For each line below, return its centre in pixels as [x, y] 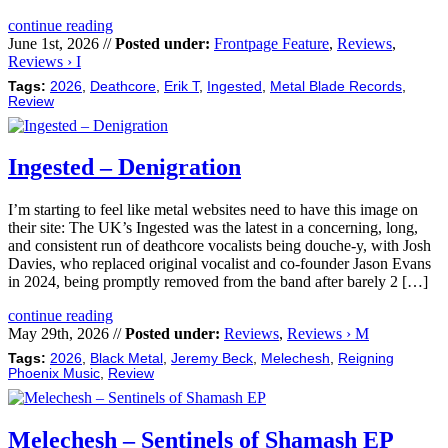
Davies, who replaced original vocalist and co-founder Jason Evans [219, 264]
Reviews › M [328, 334]
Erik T [181, 86]
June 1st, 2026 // [61, 43]
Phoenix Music [54, 374]
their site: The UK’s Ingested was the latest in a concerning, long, [213, 228]
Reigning [366, 359]
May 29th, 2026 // [66, 334]
